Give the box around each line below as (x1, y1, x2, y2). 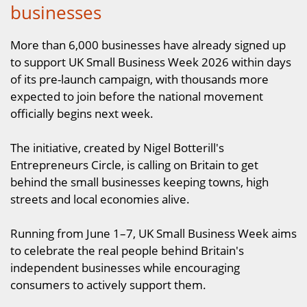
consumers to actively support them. (10, 275, 206, 293)
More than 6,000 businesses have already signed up (10, 36, 286, 53)
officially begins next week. (10, 104, 153, 121)
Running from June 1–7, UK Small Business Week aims (10, 224, 297, 241)
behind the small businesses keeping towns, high (10, 173, 269, 190)
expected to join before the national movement (10, 87, 263, 104)
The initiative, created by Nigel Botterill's (10, 138, 224, 156)
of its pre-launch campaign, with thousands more (10, 70, 269, 87)
